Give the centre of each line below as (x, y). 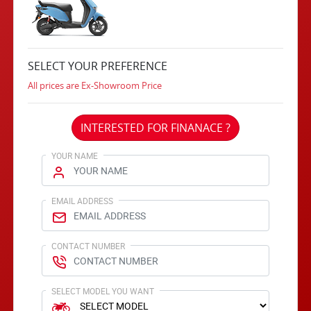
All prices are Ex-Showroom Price (95, 86)
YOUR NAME (75, 155)
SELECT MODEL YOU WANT (103, 291)
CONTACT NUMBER (89, 246)
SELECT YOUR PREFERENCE (98, 66)
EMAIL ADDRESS (83, 201)
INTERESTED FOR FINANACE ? (155, 128)
